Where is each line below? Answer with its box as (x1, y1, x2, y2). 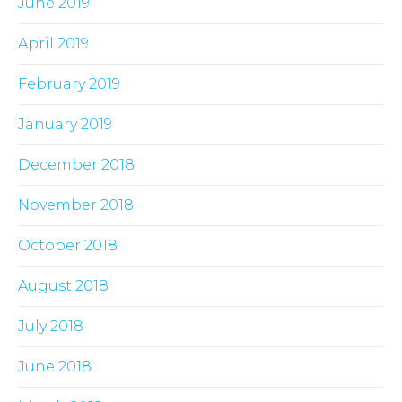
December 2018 (18, 156, 135, 174)
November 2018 (18, 197, 134, 214)
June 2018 (18, 358, 92, 376)
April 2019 (18, 35, 89, 53)
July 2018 (18, 318, 83, 336)
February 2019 (18, 75, 120, 93)
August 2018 (18, 277, 109, 295)
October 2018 (18, 237, 118, 255)
